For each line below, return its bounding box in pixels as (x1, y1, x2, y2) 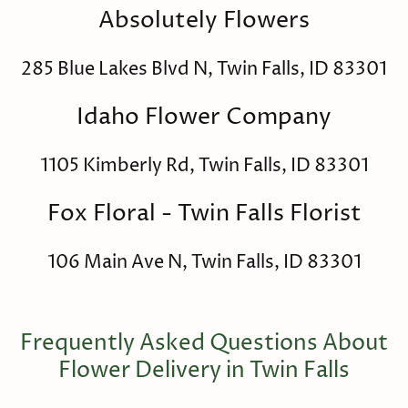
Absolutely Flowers (98, 5, 310, 37)
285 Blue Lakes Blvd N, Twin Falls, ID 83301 (21, 56, 387, 83)
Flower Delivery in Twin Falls (58, 355, 350, 385)
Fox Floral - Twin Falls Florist (46, 199, 362, 230)
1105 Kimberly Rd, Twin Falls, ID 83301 (39, 153, 369, 179)
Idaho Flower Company (76, 102, 331, 134)
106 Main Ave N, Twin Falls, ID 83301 (46, 250, 362, 276)
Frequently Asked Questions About (20, 328, 388, 358)
